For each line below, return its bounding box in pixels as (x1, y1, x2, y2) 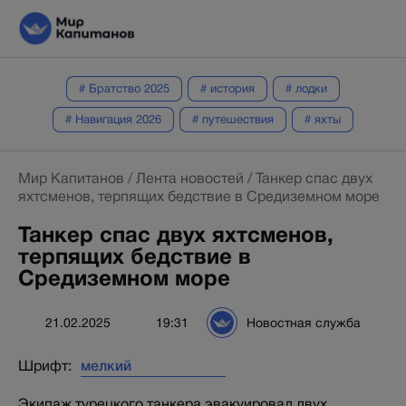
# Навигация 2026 (65, 111, 161, 126)
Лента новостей (136, 169, 244, 187)
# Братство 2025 (79, 81, 169, 95)
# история (200, 81, 255, 95)
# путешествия (192, 111, 274, 126)
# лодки (285, 81, 327, 95)
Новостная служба (246, 314, 361, 330)
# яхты (304, 111, 341, 126)
